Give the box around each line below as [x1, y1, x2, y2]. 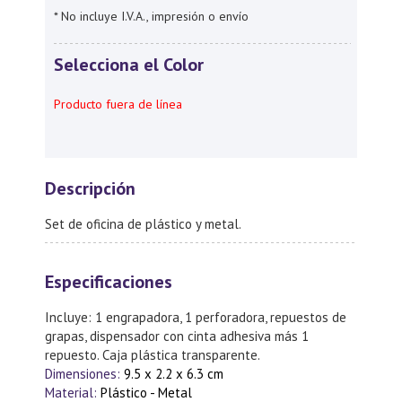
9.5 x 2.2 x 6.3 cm [124, 365, 223, 382]
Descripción [45, 177, 135, 200]
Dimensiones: [45, 365, 124, 382]
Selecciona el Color [54, 53, 204, 76]
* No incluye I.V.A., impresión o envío [54, 8, 249, 24]
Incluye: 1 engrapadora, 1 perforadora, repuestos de [45, 309, 346, 326]
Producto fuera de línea [54, 96, 182, 112]
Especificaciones [45, 270, 172, 293]
